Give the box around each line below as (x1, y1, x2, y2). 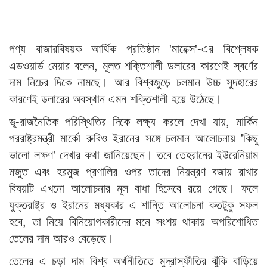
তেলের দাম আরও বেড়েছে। (9, 229, 114, 247)
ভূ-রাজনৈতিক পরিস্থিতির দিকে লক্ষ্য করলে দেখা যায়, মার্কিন (9, 112, 258, 130)
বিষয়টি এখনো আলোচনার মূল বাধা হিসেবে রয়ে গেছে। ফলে (9, 179, 258, 197)
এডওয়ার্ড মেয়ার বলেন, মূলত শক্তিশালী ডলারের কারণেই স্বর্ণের (9, 56, 258, 74)
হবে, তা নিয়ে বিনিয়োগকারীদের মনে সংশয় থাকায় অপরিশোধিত (9, 212, 258, 230)
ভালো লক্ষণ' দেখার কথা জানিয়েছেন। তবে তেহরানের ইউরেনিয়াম (9, 145, 258, 163)
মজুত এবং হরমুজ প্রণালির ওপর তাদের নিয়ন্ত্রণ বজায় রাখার (9, 162, 258, 180)
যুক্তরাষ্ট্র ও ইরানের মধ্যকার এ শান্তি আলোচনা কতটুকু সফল (9, 195, 258, 213)
